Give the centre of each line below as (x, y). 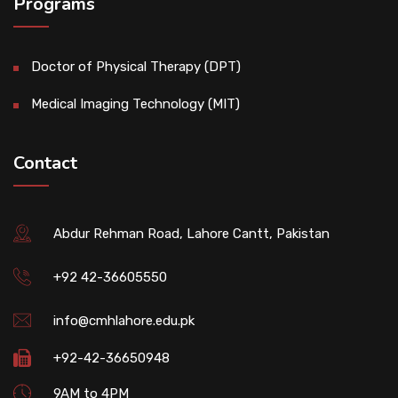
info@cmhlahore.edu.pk (124, 320)
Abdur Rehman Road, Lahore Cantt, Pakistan (191, 233)
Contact (45, 163)
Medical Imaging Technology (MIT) (135, 103)
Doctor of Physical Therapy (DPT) (136, 66)
